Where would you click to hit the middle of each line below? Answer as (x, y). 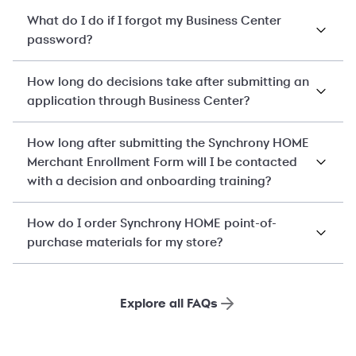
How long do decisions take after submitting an (168, 82)
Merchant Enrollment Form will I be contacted (162, 162)
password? (60, 40)
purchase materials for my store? (125, 242)
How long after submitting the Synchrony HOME (168, 143)
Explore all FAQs (168, 303)
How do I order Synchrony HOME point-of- (152, 223)
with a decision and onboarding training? (149, 181)
